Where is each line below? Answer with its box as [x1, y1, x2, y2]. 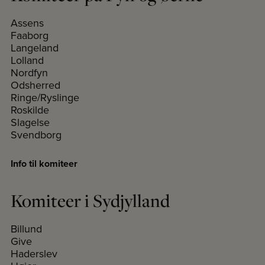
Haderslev [11, 246, 57, 261]
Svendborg [11, 127, 62, 142]
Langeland [11, 40, 59, 55]
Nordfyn [11, 65, 48, 80]
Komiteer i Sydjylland [11, 189, 170, 212]
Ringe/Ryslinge [11, 90, 79, 105]
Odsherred [11, 77, 60, 92]
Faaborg [11, 28, 49, 43]
